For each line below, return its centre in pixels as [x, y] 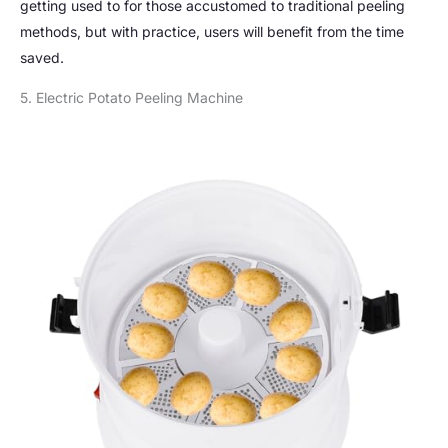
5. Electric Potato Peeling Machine [131, 98]
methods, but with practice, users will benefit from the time [212, 32]
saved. [42, 58]
